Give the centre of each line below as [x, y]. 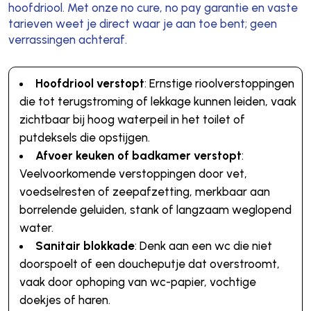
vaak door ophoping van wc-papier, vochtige [137, 282]
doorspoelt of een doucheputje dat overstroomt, [149, 264]
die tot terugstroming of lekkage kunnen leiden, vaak [158, 102]
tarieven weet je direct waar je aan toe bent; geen [142, 24]
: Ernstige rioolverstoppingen [219, 84]
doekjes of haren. [65, 300]
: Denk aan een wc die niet [203, 246]
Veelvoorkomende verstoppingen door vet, [133, 174]
